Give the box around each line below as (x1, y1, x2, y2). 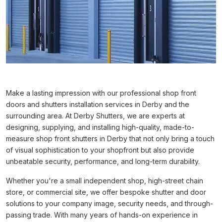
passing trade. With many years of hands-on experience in (6, 211, 198, 219)
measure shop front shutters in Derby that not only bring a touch (6, 134, 215, 143)
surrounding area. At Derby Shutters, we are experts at (6, 111, 185, 120)
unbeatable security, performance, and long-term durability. (6, 157, 200, 166)
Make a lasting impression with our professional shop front (6, 89, 196, 97)
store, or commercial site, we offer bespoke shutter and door (6, 188, 206, 196)
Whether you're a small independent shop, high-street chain (6, 176, 203, 185)
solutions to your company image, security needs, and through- (6, 199, 213, 208)
